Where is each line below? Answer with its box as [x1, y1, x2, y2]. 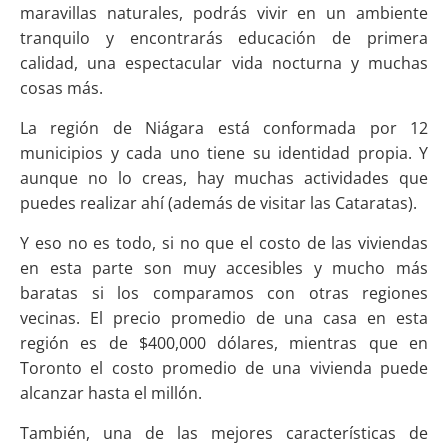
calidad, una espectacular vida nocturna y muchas [20, 51, 428, 74]
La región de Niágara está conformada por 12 [20, 116, 428, 139]
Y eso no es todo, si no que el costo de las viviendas [20, 231, 428, 254]
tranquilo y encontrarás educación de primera [20, 26, 428, 49]
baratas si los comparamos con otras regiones [20, 281, 428, 304]
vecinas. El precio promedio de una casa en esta [20, 306, 428, 329]
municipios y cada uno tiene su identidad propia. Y [20, 141, 428, 164]
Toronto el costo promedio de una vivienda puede [20, 356, 428, 379]
